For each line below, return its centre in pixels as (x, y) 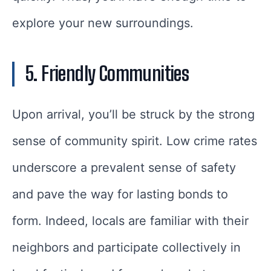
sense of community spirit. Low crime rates (135, 141)
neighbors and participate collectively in (126, 248)
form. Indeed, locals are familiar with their (130, 221)
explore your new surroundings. (103, 23)
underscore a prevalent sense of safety (124, 168)
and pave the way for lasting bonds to (120, 194)
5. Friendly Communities (107, 74)
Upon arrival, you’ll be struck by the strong (133, 115)
